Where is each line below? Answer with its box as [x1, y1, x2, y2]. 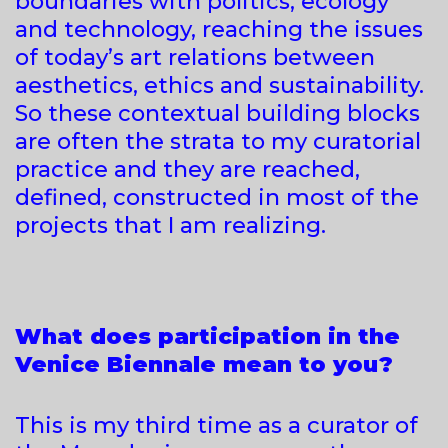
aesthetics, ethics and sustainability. [15, 71, 424, 99]
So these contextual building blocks [15, 99, 420, 127]
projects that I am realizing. [15, 211, 326, 239]
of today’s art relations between [15, 43, 375, 71]
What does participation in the [15, 322, 400, 350]
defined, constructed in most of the [15, 183, 419, 211]
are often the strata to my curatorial [15, 127, 421, 155]
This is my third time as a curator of [15, 411, 418, 439]
